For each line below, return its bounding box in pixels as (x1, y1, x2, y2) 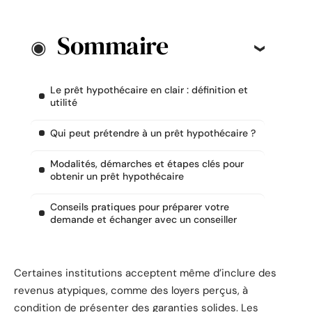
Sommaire (57, 29, 168, 63)
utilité (50, 96, 77, 109)
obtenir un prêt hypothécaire (50, 170, 184, 183)
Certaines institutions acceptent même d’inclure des (14, 265, 276, 280)
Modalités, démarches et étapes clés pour (50, 157, 244, 171)
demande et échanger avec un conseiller (50, 213, 237, 226)
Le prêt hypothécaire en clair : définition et (50, 84, 248, 97)
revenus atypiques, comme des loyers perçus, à (14, 283, 248, 297)
